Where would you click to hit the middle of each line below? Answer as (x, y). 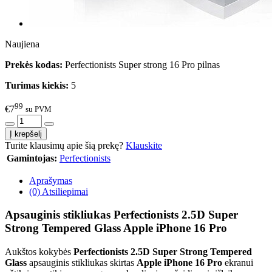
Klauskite (144, 145)
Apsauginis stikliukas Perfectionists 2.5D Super (121, 215)
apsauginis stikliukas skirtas (82, 262)
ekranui (238, 262)
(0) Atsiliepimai (59, 191)
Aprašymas (51, 180)
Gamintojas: (32, 158)
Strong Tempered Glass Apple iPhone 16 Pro (116, 228)
